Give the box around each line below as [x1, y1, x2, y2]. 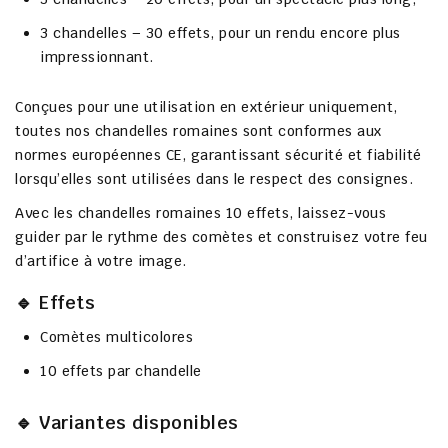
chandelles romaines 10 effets [77, 204, 289, 223]
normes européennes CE [15, 146, 182, 165]
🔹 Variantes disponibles [15, 411, 239, 435]
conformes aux [278, 122, 382, 141]
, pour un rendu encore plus [210, 24, 401, 43]
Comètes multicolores [40, 328, 193, 347]
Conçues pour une [15, 98, 144, 117]
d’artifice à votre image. [15, 252, 187, 271]
